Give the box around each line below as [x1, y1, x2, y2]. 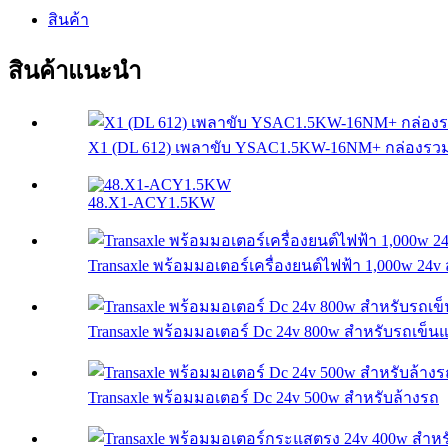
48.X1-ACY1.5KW [88, 194, 215, 212]
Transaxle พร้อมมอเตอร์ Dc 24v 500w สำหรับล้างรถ [88, 389, 439, 407]
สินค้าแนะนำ [8, 58, 141, 85]
